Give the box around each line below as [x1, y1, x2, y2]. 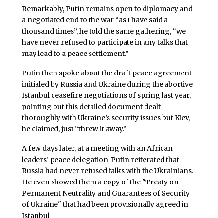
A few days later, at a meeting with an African [21, 144, 173, 153]
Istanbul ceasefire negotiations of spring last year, [21, 91, 191, 100]
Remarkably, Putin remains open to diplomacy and [21, 4, 193, 14]
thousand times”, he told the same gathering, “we [21, 27, 186, 36]
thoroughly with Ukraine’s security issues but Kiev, [21, 113, 190, 123]
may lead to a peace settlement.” [21, 49, 128, 58]
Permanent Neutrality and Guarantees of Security [21, 188, 190, 198]
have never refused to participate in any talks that [21, 38, 188, 47]
